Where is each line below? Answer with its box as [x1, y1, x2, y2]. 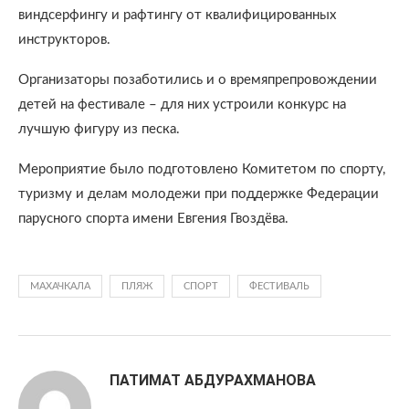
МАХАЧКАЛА [30, 281, 90, 291]
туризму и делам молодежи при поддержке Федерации [18, 187, 379, 201]
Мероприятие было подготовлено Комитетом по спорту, [18, 163, 385, 176]
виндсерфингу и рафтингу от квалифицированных [18, 8, 336, 22]
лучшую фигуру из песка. [18, 122, 180, 136]
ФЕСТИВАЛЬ [249, 281, 309, 291]
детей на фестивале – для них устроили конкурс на [18, 98, 346, 111]
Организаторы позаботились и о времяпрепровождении [18, 73, 377, 87]
